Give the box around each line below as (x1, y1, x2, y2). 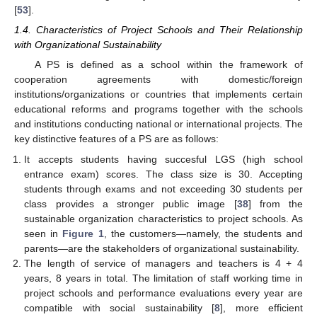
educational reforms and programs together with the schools (14, 103, 303, 115)
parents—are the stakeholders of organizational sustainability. (24, 242, 300, 254)
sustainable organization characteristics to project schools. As (24, 212, 303, 224)
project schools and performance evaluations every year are (24, 287, 303, 299)
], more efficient (220, 301, 304, 313)
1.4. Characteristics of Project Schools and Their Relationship (14, 24, 303, 36)
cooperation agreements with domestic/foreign (14, 74, 303, 86)
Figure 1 (62, 227, 104, 239)
